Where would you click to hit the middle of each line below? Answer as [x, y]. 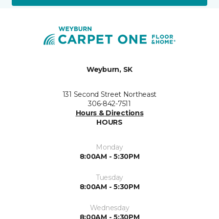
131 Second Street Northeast [109, 95]
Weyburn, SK [109, 70]
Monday [109, 147]
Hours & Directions [109, 113]
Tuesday [109, 178]
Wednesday [109, 208]
